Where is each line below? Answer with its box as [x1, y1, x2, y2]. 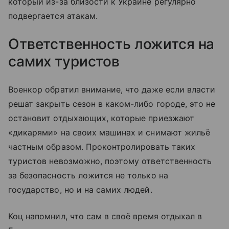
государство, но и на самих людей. [8, 184, 152, 195]
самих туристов [8, 52, 120, 70]
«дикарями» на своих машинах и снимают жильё [8, 127, 211, 138]
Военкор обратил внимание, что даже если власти [8, 84, 216, 95]
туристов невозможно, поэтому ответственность [8, 155, 212, 166]
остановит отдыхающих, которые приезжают [8, 112, 194, 123]
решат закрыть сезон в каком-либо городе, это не [8, 98, 216, 109]
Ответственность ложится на [8, 35, 215, 53]
